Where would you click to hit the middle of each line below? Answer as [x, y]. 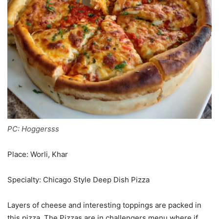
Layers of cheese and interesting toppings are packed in [104, 205]
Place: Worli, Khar [38, 154]
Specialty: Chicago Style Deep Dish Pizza [78, 180]
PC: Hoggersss [33, 129]
